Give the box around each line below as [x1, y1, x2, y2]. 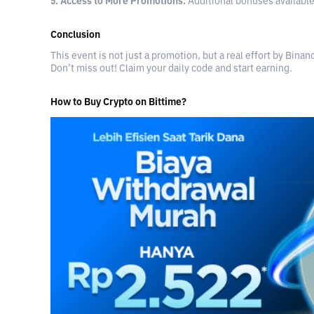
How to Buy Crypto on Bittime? [50, 97, 186, 108]
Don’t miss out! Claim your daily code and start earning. [50, 64, 292, 74]
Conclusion [50, 30, 100, 41]
